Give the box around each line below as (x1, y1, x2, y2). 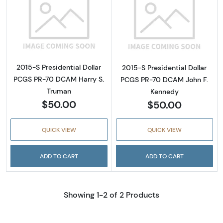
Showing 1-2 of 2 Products (64, 190, 159, 200)
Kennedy (150, 87, 179, 97)
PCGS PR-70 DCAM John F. (120, 75, 209, 85)
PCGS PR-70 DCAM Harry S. (13, 75, 105, 84)
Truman (46, 87, 71, 96)
